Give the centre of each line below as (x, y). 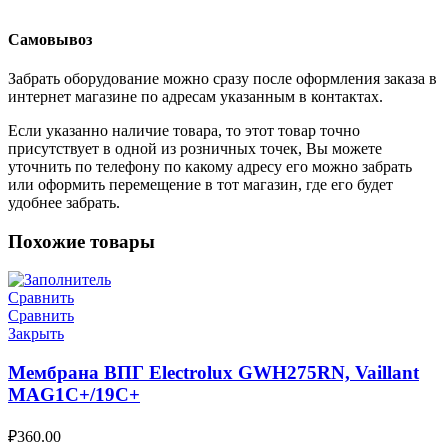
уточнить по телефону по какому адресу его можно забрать (210, 167)
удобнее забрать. (64, 203)
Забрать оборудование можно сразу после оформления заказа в (222, 79)
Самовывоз (50, 39)
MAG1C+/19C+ (74, 395)
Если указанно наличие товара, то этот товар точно (184, 131)
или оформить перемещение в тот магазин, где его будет (200, 185)
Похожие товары (81, 241)
